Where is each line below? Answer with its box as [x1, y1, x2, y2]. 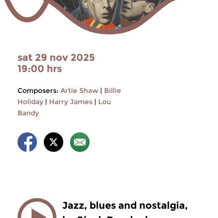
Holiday [18, 97, 43, 106]
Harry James [49, 97, 92, 106]
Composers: [18, 86, 58, 95]
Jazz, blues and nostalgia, [62, 200, 188, 211]
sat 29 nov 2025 [18, 52, 95, 63]
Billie [104, 86, 121, 95]
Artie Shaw [60, 86, 98, 95]
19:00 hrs [18, 63, 62, 74]
